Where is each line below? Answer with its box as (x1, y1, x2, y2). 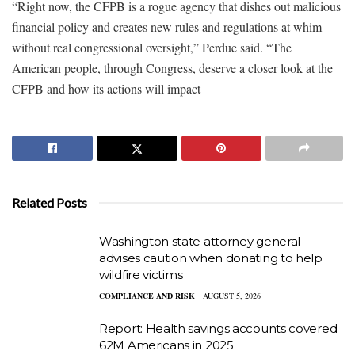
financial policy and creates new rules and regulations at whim (12, 17, 322, 35)
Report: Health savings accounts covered (99, 320, 338, 336)
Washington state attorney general (99, 233, 301, 249)
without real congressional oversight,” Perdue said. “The (12, 38, 292, 55)
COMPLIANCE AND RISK (99, 289, 195, 301)
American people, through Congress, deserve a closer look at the (12, 59, 333, 76)
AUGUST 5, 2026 (203, 289, 261, 301)
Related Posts (12, 194, 87, 210)
